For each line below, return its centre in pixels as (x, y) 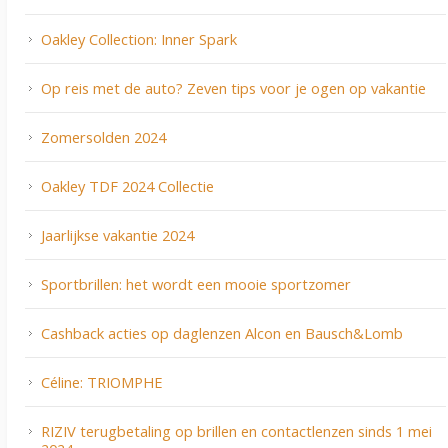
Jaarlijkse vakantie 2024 (117, 235)
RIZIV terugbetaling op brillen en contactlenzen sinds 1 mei (236, 431)
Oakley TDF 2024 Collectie (127, 186)
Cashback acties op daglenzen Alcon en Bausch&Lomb (222, 333)
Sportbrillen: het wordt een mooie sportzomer (196, 284)
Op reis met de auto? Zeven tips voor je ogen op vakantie (233, 88)
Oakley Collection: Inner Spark (139, 39)
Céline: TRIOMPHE (102, 382)
